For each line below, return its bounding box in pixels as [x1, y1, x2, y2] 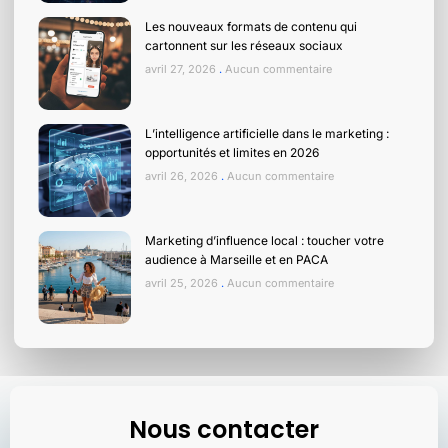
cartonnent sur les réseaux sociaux [145, 37, 343, 53]
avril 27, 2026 [145, 61, 219, 76]
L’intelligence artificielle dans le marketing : [145, 125, 389, 141]
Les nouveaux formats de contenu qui [145, 18, 357, 34]
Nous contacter [129, 412, 319, 446]
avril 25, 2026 [145, 275, 221, 290]
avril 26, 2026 [145, 168, 221, 183]
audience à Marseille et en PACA [145, 251, 328, 267]
